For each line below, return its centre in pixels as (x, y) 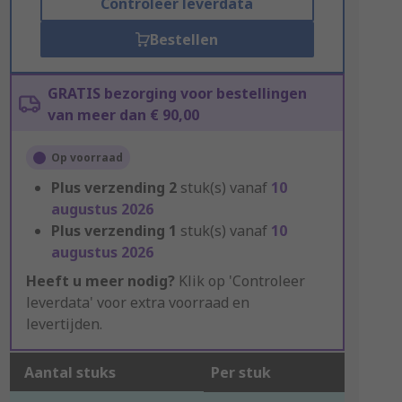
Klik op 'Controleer (240, 281)
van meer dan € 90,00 (123, 115)
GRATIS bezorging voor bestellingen (177, 93)
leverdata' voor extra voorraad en (137, 302)
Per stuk (240, 372)
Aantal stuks (70, 372)
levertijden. (64, 324)
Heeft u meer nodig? (100, 281)
